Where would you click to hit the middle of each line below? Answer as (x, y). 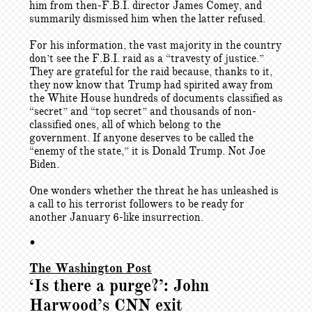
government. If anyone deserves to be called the (141, 138)
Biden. (44, 164)
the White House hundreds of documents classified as (156, 98)
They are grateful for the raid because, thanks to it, (151, 72)
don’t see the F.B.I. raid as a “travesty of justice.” (147, 58)
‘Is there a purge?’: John (119, 286)
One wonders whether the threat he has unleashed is (154, 191)
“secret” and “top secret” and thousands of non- (143, 111)
